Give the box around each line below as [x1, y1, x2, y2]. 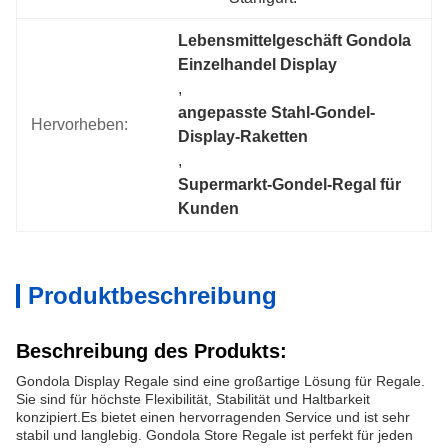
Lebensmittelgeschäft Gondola [178, 32, 412, 49]
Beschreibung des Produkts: [16, 340, 287, 362]
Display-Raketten [178, 128, 309, 145]
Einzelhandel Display [178, 56, 338, 73]
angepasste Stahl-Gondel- [178, 104, 376, 121]
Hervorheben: [31, 116, 128, 133]
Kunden [178, 200, 240, 217]
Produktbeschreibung [28, 282, 277, 309]
